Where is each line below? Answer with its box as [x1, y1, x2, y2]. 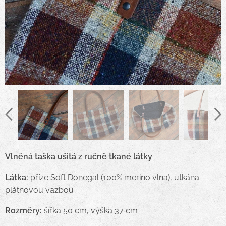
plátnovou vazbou [5, 185, 74, 195]
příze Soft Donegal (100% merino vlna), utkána [28, 173, 199, 182]
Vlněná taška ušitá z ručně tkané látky [5, 152, 152, 161]
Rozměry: [5, 206, 42, 215]
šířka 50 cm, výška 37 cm [42, 206, 138, 215]
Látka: [5, 173, 28, 182]
